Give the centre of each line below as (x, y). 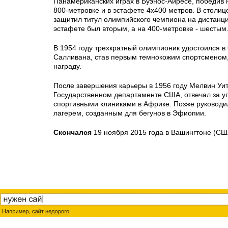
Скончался (73, 132)
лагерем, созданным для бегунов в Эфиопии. (130, 113)
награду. (67, 66)
